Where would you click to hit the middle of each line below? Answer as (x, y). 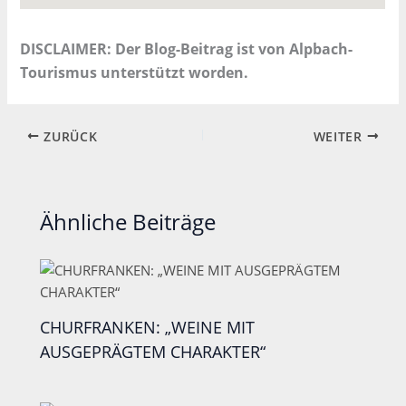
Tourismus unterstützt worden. (135, 73)
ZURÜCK (68, 136)
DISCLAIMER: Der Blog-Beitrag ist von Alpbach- (187, 49)
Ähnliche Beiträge (128, 222)
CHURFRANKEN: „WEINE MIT (148, 328)
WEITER (340, 136)
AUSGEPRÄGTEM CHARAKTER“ (153, 352)
